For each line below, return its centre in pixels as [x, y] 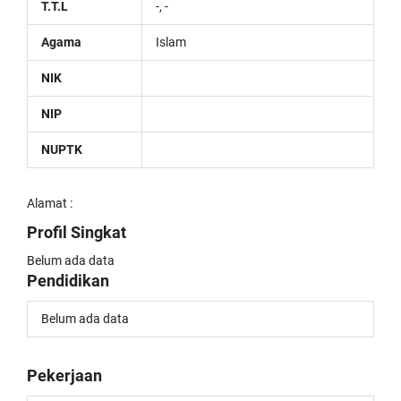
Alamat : [50, 203]
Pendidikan [68, 281]
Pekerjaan [64, 375]
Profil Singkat [77, 232]
